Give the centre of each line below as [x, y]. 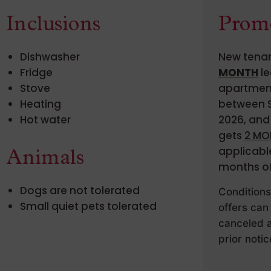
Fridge [36, 73]
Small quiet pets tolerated [88, 207]
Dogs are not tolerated [80, 191]
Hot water [45, 120]
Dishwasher [50, 57]
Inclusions [53, 27]
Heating [41, 104]
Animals [45, 160]
